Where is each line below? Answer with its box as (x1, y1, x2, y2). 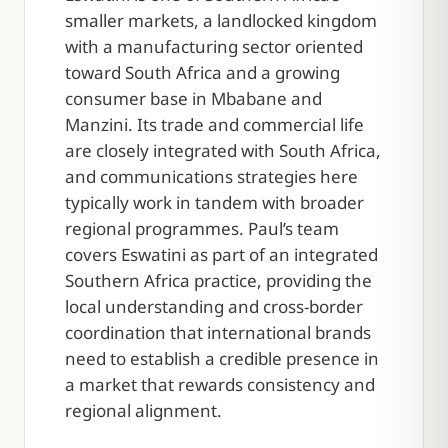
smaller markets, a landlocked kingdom (65, 8, 377, 32)
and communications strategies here (65, 164, 358, 188)
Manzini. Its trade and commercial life (65, 112, 364, 136)
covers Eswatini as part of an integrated (65, 242, 378, 266)
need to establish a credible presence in (65, 346, 379, 370)
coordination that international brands (65, 320, 371, 344)
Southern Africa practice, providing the (65, 268, 372, 292)
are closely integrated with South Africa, (65, 138, 381, 162)
